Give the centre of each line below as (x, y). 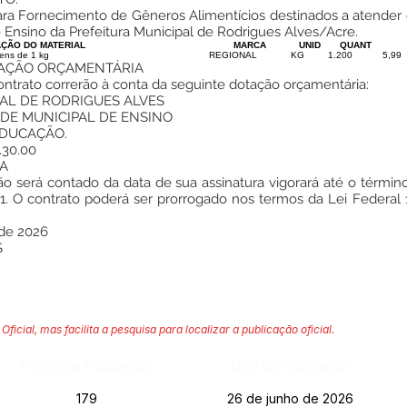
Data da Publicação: (291, 366)
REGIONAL (233, 55)
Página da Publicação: (87, 366)
